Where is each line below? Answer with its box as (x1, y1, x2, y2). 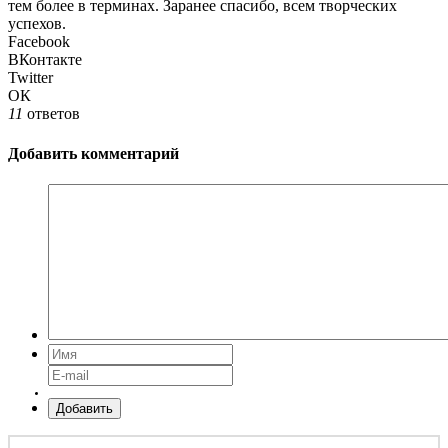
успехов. (8, 15, 66, 33)
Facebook (8, 33, 70, 51)
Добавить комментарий (8, 144, 179, 162)
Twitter (8, 69, 53, 87)
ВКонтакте (8, 51, 82, 69)
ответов (23, 105, 80, 123)
